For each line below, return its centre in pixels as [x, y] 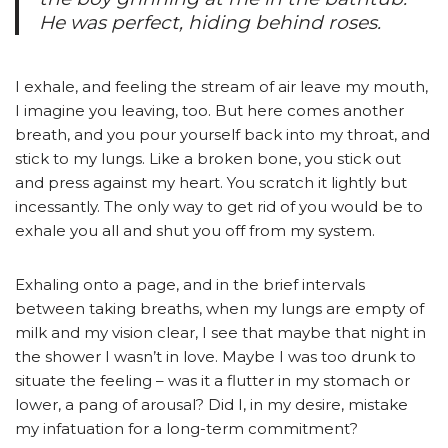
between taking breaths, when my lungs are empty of [219, 309]
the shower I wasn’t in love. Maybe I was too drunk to [215, 357]
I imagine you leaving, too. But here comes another [209, 111]
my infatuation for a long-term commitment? [186, 429]
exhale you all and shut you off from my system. [195, 231]
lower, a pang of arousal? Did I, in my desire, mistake [211, 405]
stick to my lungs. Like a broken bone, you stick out [208, 159]
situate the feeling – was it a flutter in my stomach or [212, 381]
